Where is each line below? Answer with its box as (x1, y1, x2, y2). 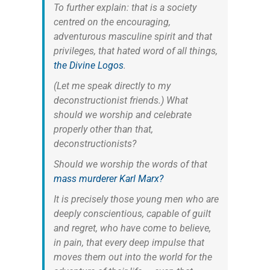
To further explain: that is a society (53, 1, 196, 13)
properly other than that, (53, 123, 153, 135)
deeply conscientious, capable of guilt (53, 207, 211, 219)
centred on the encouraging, (53, 16, 171, 28)
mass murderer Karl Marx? (53, 172, 163, 184)
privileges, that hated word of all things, (53, 45, 218, 57)
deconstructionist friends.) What (53, 94, 188, 106)
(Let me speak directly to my (53, 80, 171, 92)
